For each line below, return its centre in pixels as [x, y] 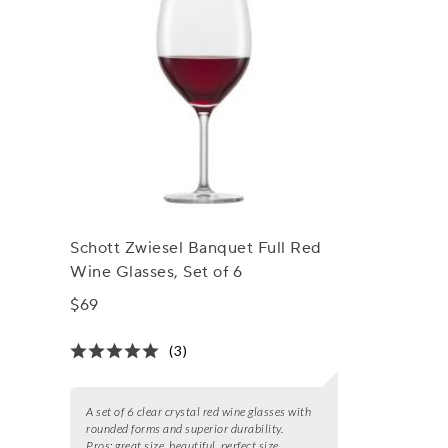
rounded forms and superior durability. [185, 429]
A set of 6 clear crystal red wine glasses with [199, 412]
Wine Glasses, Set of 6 [156, 272]
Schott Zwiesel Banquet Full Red [196, 248]
